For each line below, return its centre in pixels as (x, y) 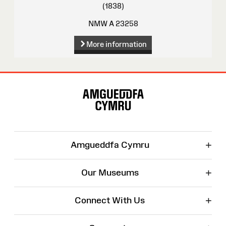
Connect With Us (110, 201)
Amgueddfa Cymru (110, 145)
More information (116, 44)
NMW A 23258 (113, 24)
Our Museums (110, 173)
